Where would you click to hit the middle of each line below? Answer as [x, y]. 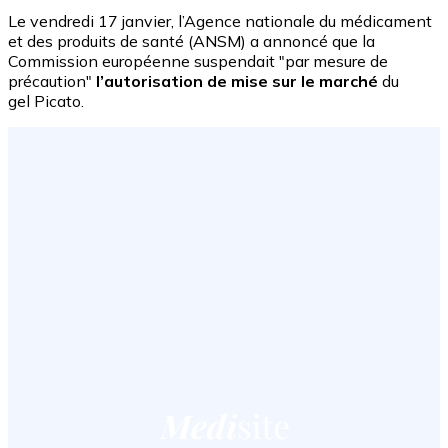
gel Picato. [46, 101]
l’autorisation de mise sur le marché [237, 81]
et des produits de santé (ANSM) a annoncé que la [191, 41]
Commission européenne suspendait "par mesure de [198, 61]
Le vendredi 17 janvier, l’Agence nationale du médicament [220, 21]
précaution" [52, 81]
